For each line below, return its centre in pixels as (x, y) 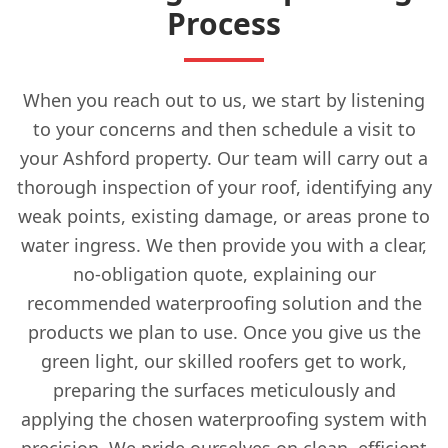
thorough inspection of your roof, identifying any (224, 187)
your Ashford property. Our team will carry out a (224, 158)
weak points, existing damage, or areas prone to (224, 216)
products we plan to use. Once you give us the (224, 332)
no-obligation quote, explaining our (224, 274)
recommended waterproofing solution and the (224, 303)
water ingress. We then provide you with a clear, (224, 245)
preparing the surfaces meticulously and (224, 390)
